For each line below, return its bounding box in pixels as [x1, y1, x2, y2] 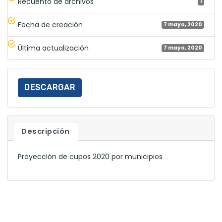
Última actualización [18, 43, 89, 53]
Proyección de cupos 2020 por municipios [18, 151, 163, 162]
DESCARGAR [24, 82, 75, 92]
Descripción [21, 126, 70, 136]
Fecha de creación [18, 19, 83, 30]
